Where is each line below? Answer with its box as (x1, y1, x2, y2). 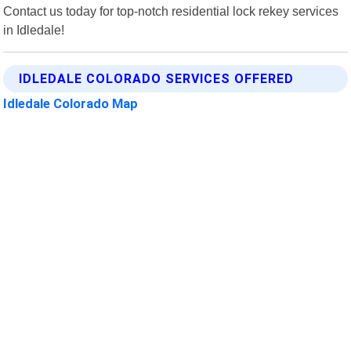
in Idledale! (3, 22, 65, 37)
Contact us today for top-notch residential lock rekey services (3, 3, 339, 18)
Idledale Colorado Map (3, 95, 139, 111)
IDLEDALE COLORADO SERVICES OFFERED (19, 71, 295, 86)
